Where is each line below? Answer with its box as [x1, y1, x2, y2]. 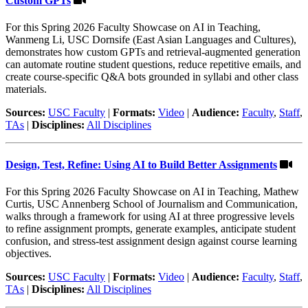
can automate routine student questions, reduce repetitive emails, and [5, 58, 301, 71]
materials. [5, 83, 47, 96]
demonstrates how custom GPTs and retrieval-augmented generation [5, 46, 300, 58]
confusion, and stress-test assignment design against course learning [5, 235, 297, 247]
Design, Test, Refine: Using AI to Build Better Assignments [5, 158, 277, 170]
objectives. [5, 247, 52, 259]
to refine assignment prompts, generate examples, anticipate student [5, 223, 296, 234]
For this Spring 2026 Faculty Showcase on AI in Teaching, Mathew [5, 186, 299, 197]
